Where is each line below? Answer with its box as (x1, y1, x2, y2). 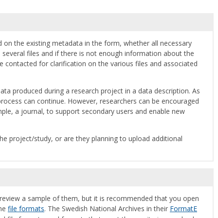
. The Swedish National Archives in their (44, 203, 170, 213)
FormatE (170, 203, 197, 213)
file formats (8, 203, 44, 213)
